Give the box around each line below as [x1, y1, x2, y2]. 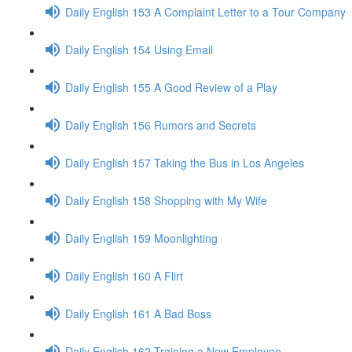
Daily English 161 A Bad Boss [65, 305, 211, 321]
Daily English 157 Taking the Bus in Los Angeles [65, 154, 304, 170]
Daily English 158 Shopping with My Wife [65, 192, 267, 208]
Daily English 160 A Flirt [65, 267, 183, 284]
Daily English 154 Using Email [65, 41, 213, 57]
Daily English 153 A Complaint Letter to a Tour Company [65, 3, 346, 20]
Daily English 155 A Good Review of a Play [65, 79, 277, 95]
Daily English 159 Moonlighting [65, 229, 218, 246]
